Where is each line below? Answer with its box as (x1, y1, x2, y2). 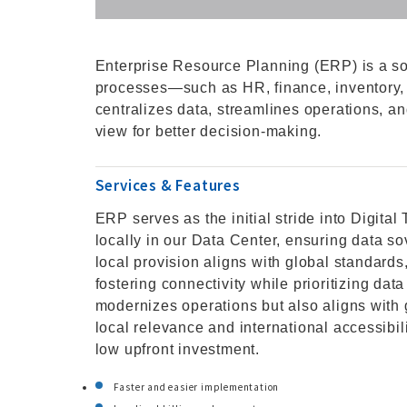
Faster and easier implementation (113, 381, 280, 393)
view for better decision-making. (94, 124, 323, 139)
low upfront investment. (94, 342, 260, 357)
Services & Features (94, 175, 241, 195)
